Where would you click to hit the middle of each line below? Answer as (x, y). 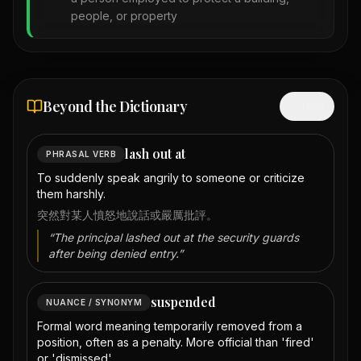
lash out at (155, 154)
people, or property (124, 16)
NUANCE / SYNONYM (94, 302)
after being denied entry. (113, 254)
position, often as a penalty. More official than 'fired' (176, 342)
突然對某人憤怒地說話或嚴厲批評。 (127, 215)
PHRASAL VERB (81, 154)
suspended (183, 302)
